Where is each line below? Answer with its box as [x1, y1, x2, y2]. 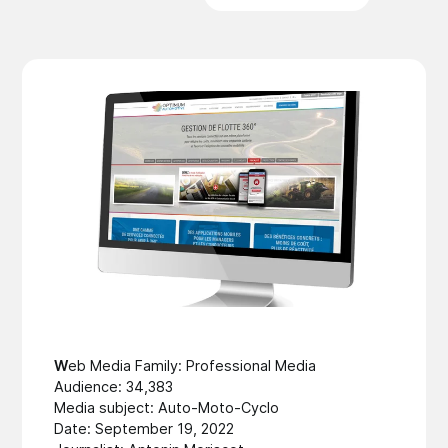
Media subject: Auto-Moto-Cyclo [54, 399, 280, 417]
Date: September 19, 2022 [54, 420, 235, 438]
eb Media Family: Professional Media [68, 357, 317, 375]
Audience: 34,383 [54, 378, 174, 396]
